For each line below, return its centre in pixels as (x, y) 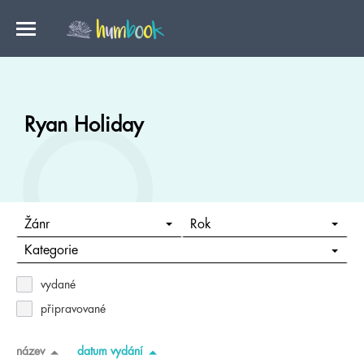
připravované (73, 309)
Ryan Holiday (84, 125)
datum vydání (110, 351)
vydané (58, 284)
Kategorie (51, 251)
